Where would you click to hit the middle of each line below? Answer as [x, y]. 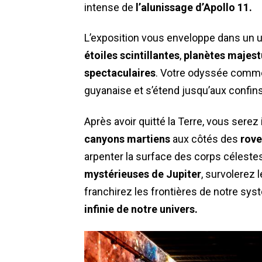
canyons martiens [127, 139]
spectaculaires [120, 73]
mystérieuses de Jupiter [143, 174]
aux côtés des [205, 139]
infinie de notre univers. [141, 209]
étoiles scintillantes [132, 56]
